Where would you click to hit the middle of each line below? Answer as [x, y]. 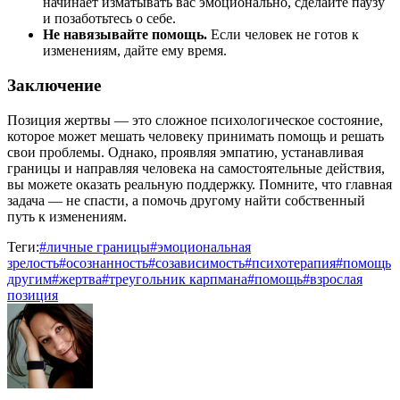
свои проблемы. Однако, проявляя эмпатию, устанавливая [185, 152]
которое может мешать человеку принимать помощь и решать [196, 136]
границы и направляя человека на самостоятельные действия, [196, 168]
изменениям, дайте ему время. [135, 51]
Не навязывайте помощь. [125, 35]
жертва [80, 279]
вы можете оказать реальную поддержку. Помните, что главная [200, 184]
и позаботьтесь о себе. [109, 19]
